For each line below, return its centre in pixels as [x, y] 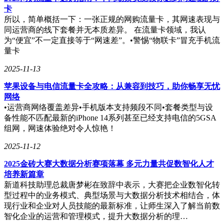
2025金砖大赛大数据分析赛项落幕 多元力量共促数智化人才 [109, 163]
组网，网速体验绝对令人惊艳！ [60, 128]
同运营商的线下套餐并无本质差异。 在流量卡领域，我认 [105, 29]
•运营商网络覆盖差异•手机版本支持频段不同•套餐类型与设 [108, 107]
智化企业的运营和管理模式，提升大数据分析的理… [96, 216]
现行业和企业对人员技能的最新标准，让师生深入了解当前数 [112, 205]
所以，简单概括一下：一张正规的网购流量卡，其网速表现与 [112, 19]
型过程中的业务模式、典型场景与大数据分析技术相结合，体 [112, 195]
